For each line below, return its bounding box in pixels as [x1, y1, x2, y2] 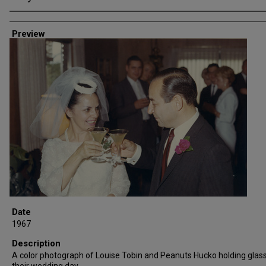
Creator [9, 14, 43, 26]
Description [12, 238, 61, 249]
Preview [12, 28, 45, 39]
